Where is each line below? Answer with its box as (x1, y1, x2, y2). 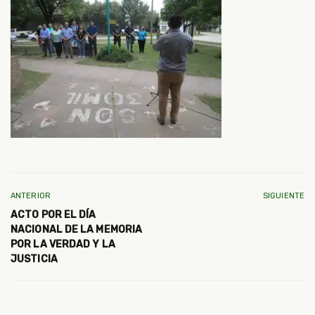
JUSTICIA (11, 252, 58, 265)
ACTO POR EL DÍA (11, 208, 96, 221)
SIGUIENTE (263, 191, 304, 200)
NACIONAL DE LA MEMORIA (11, 223, 143, 236)
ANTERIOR (11, 191, 51, 200)
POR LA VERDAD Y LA (11, 238, 115, 250)
